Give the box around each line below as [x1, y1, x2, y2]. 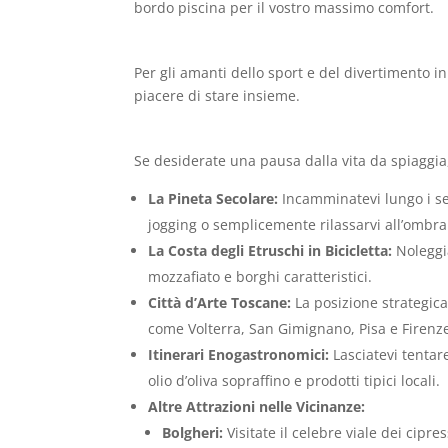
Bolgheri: [162, 422, 224, 442]
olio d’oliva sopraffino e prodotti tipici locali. [148, 370, 441, 390]
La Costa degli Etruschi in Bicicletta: [148, 240, 393, 260]
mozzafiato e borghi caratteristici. [148, 266, 373, 286]
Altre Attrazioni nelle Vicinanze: [148, 396, 366, 416]
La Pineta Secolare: [148, 188, 279, 208]
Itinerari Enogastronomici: [148, 344, 330, 364]
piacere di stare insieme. [134, 85, 301, 105]
